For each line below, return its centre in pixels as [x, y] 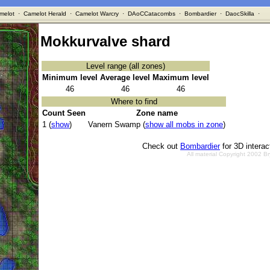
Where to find [134, 102]
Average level [125, 78]
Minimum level [70, 78]
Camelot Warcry [97, 14]
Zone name [157, 113]
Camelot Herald [45, 14]
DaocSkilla [240, 14]
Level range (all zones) [126, 66]
